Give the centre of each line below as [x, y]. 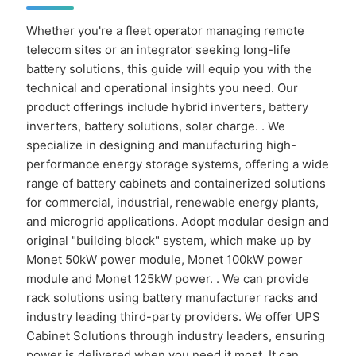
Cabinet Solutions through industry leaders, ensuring [176, 335]
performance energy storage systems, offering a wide [178, 164]
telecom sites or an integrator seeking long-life [159, 49]
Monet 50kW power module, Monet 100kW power [164, 259]
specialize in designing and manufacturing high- [161, 145]
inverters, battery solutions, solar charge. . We [156, 126]
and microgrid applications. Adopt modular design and [178, 221]
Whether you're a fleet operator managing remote [165, 30]
